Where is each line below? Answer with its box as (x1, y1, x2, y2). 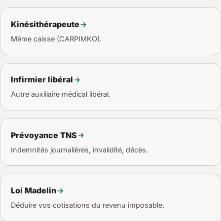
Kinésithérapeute (10, 19, 79, 30)
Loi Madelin (10, 185, 56, 196)
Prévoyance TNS (10, 130, 77, 140)
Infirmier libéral (10, 74, 73, 85)
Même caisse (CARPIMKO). (10, 34, 102, 43)
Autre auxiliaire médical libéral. (10, 90, 110, 99)
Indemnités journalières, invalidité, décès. (10, 145, 148, 154)
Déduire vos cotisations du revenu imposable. (10, 201, 164, 210)
